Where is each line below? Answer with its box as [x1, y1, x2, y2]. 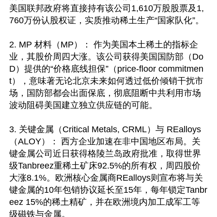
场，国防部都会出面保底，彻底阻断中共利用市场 [9, 88, 201, 98]
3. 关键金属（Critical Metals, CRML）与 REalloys [9, 124, 201, 134]
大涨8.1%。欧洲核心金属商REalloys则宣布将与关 [9, 173, 203, 183]
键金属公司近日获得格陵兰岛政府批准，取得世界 [9, 149, 201, 158]
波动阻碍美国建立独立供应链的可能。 [9, 100, 157, 110]
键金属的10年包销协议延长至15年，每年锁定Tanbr [9, 185, 207, 195]
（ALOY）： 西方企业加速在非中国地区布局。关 [9, 137, 201, 146]
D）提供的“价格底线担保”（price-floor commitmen [9, 64, 203, 74]
